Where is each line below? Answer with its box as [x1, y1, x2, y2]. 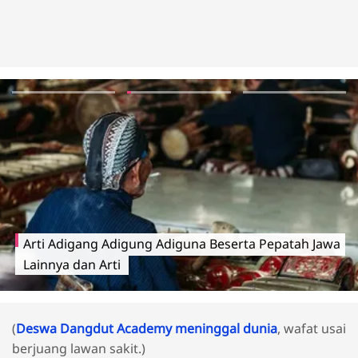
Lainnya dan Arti [24, 255, 121, 273]
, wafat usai [277, 319, 346, 337]
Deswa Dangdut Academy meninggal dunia [16, 319, 277, 337]
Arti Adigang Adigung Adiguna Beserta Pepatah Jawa [24, 234, 341, 253]
